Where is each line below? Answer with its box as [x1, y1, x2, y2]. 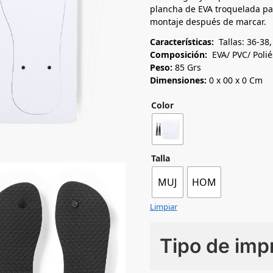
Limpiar [149, 200, 177, 212]
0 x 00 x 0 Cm [206, 74, 263, 86]
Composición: [149, 48, 207, 60]
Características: [149, 35, 216, 48]
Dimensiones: [149, 74, 207, 86]
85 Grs [172, 61, 201, 73]
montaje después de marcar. [149, 15, 266, 27]
